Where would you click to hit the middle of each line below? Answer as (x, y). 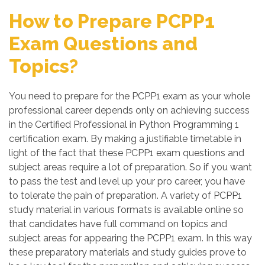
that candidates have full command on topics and (118, 224)
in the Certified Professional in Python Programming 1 (124, 125)
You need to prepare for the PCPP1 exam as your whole (130, 96)
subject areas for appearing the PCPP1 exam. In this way (130, 238)
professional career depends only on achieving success (129, 110)
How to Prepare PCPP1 (112, 21)
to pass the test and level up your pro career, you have (127, 181)
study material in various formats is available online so (126, 210)
